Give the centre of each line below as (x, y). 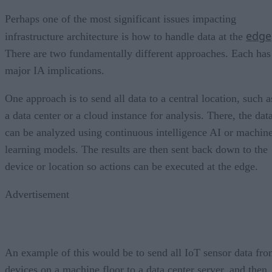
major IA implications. (55, 70)
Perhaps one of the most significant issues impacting (121, 19)
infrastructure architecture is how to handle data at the (125, 36)
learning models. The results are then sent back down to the (136, 149)
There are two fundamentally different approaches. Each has (138, 53)
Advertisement (37, 194)
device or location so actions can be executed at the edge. (133, 166)
